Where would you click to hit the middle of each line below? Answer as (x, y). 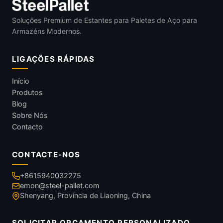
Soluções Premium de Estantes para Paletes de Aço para (105, 20)
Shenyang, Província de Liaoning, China (85, 195)
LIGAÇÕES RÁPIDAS (54, 59)
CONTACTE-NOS (46, 154)
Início (21, 81)
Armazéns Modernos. (47, 31)
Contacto (27, 126)
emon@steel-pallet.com (60, 185)
